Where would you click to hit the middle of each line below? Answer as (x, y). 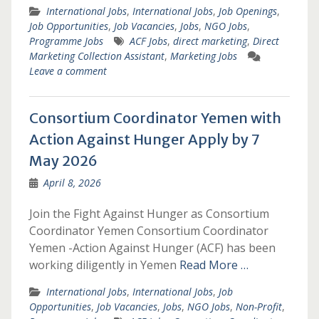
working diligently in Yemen (104, 265)
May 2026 (63, 161)
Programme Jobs (66, 41)
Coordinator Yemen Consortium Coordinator (148, 231)
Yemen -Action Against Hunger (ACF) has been (152, 248)
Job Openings (247, 11)
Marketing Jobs (203, 56)
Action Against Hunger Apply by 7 (144, 139)
